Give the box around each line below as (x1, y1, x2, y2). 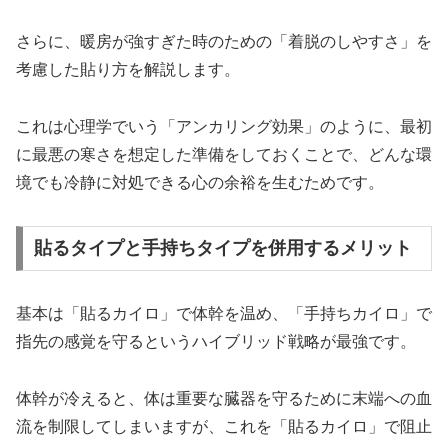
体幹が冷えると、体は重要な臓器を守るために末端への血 (16, 390, 432, 408)
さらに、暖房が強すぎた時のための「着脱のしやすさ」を (16, 33, 432, 51)
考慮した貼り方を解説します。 (16, 61, 240, 79)
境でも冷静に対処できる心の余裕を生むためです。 (16, 173, 384, 191)
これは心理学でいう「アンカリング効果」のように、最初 (16, 117, 432, 135)
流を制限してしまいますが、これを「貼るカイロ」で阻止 (16, 418, 432, 436)
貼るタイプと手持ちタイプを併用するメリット (33, 238, 412, 259)
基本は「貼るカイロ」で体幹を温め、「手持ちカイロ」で (16, 305, 432, 323)
